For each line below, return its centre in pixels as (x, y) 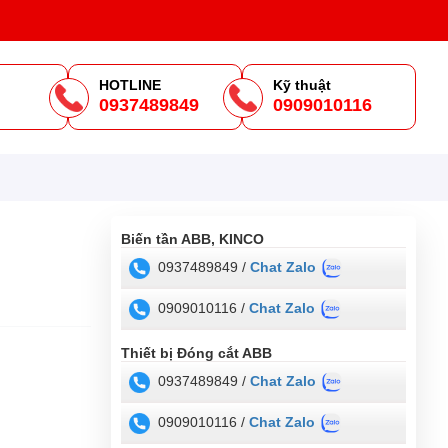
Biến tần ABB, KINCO (192, 238)
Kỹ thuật (302, 85)
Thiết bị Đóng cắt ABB (196, 352)
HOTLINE (130, 85)
